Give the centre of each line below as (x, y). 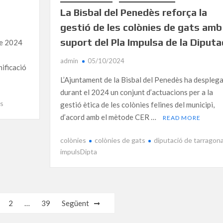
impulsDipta (78, 152)
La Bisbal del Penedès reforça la (133, 12)
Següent (76, 203)
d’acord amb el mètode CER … (109, 117)
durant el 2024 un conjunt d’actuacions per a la (136, 92)
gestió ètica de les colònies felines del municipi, (137, 104)
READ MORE (181, 117)
